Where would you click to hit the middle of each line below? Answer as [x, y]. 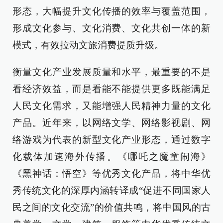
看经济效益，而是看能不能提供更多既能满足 [111, 89]
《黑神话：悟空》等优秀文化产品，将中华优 [111, 173]
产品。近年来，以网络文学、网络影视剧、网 [111, 123]
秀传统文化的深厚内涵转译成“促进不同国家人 [111, 190]
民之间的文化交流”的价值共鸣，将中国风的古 [111, 207]
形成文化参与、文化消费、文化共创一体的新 [111, 28]
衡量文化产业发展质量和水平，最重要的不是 [111, 72]
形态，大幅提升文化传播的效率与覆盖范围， [111, 11]
